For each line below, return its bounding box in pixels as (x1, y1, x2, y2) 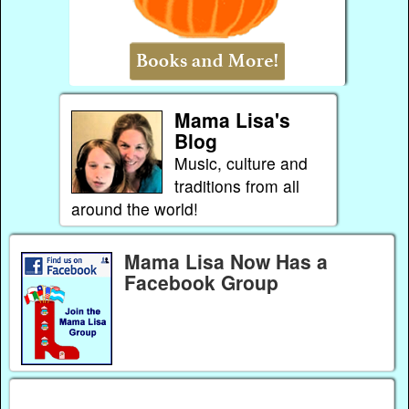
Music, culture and (173, 152, 308, 175)
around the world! (70, 197, 198, 221)
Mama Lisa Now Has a (123, 246, 328, 275)
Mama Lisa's (173, 106, 290, 134)
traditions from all (173, 174, 299, 198)
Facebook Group (123, 267, 278, 296)
